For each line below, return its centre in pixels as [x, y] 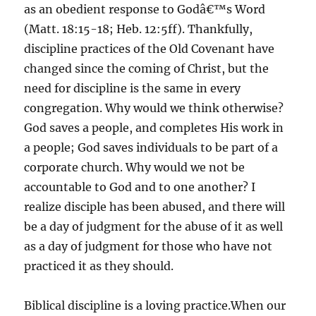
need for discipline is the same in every [133, 88]
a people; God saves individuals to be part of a [151, 147]
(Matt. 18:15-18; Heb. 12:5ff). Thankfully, [139, 29]
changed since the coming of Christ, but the [147, 68]
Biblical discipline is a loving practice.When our [155, 305]
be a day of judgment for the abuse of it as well [154, 226]
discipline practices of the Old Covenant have [150, 49]
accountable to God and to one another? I [140, 187]
